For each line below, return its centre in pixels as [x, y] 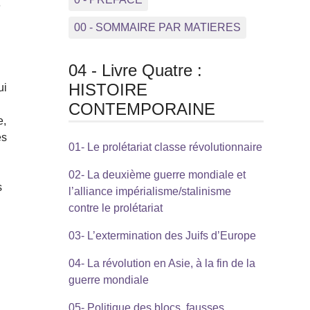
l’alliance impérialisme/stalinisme [149, 192]
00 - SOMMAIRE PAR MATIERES [157, 27]
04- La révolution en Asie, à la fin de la [162, 264]
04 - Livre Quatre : [135, 70]
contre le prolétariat [115, 208]
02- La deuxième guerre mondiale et [157, 175]
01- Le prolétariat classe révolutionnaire [165, 147]
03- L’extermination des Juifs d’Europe [162, 236]
